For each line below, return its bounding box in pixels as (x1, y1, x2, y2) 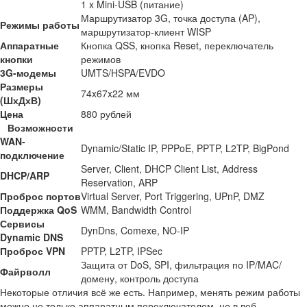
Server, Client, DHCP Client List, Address (81, 162, 258, 175)
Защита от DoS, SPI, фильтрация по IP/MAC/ (81, 258, 282, 271)
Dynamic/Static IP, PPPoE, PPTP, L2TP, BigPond (81, 141, 289, 155)
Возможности (8, 121, 73, 134)
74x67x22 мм (81, 86, 140, 100)
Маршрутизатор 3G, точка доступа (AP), (81, 11, 260, 25)
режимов (81, 52, 121, 66)
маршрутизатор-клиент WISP (81, 25, 211, 38)
